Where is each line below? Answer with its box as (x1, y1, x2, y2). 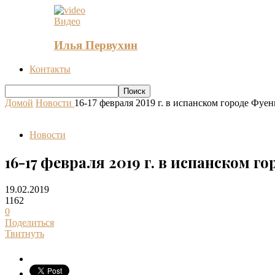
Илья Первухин (54, 38, 137, 52)
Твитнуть (5, 228, 44, 239)
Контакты (29, 63, 71, 74)
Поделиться (5, 217, 54, 228)
